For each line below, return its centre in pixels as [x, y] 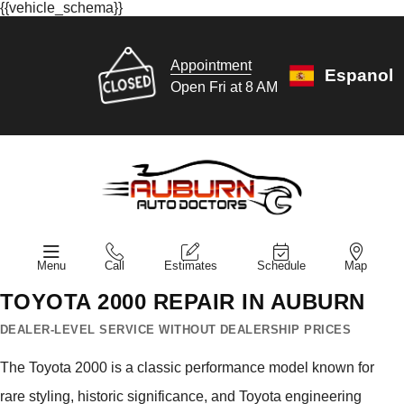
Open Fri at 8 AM [224, 87]
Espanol [358, 75]
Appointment [211, 65]
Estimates [190, 265]
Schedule [281, 265]
